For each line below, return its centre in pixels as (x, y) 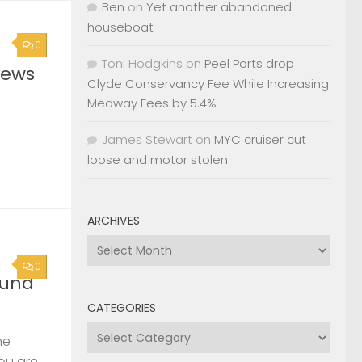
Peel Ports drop (249, 63)
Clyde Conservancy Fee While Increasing (208, 84)
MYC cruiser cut (260, 139)
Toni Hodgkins (142, 63)
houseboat (120, 27)
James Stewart (147, 139)
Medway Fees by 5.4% (152, 103)
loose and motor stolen (158, 160)
